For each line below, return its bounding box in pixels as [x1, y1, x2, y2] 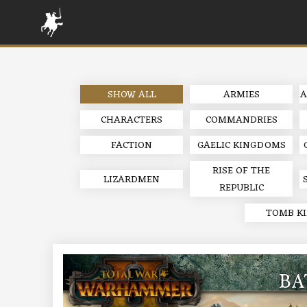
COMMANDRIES [205, 112, 278, 129]
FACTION [111, 137, 152, 154]
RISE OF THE [212, 162, 270, 180]
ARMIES [223, 86, 260, 103]
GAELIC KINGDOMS [197, 137, 286, 154]
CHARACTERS [101, 112, 162, 129]
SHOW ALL [107, 86, 156, 103]
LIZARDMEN [103, 171, 160, 188]
